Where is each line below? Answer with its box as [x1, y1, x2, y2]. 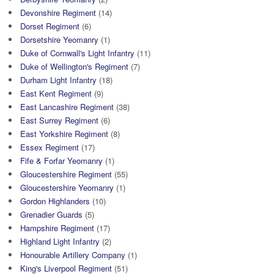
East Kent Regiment [20, 87, 92, 99]
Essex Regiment [20, 141, 79, 153]
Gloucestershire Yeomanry [20, 181, 114, 193]
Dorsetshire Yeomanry [20, 33, 98, 45]
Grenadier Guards [20, 208, 83, 220]
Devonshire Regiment [20, 6, 96, 18]
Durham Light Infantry [20, 73, 97, 86]
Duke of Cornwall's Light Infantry [20, 46, 135, 59]
